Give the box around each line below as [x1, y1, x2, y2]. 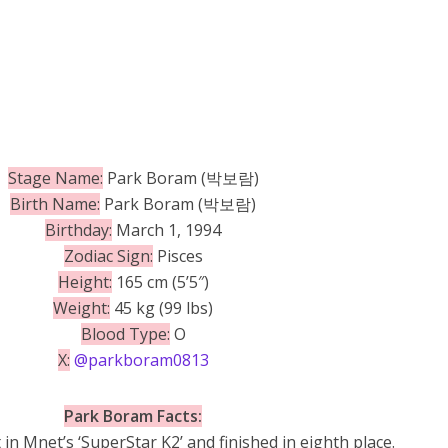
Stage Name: [7, 166, 103, 189]
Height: [57, 270, 112, 293]
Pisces [152, 244, 203, 267]
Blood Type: [80, 322, 170, 345]
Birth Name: [10, 192, 101, 215]
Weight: [53, 296, 111, 319]
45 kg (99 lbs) [110, 296, 214, 319]
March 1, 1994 [112, 218, 222, 241]
